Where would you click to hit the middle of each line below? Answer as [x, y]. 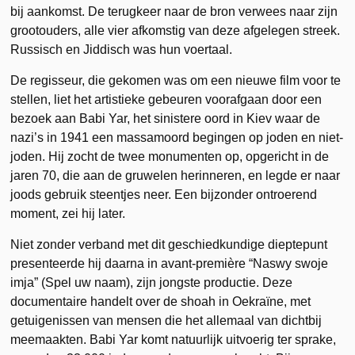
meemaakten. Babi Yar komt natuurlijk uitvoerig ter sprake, [174, 339]
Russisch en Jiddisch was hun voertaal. [122, 49]
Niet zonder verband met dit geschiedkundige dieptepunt [169, 244]
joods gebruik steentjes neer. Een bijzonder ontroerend [164, 194]
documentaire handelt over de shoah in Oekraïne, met [161, 301]
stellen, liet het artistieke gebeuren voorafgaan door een [166, 99]
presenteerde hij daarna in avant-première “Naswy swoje [170, 263]
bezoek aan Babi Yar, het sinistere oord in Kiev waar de [166, 118]
